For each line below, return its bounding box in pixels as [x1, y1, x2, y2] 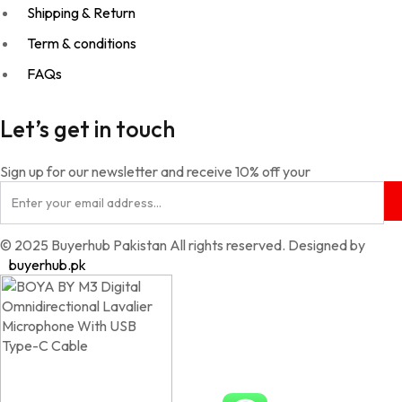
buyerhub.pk [9, 256, 86, 274]
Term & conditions [27, 34, 136, 52]
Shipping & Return [27, 4, 135, 22]
